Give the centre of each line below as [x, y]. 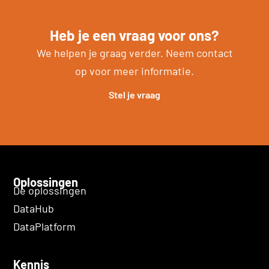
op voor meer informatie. [134, 71]
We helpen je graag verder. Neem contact [134, 53]
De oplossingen [50, 190]
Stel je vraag [134, 95]
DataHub [34, 208]
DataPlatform [45, 226]
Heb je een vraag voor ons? [134, 35]
